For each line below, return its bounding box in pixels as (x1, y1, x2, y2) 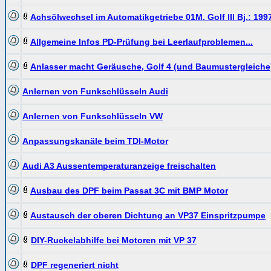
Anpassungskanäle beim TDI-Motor (22, 136, 168, 146)
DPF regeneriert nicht (31, 260, 119, 270)
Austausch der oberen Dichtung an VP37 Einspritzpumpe (30, 211, 266, 220)
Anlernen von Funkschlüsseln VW (22, 111, 163, 121)
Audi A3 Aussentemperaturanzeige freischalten (22, 161, 216, 171)
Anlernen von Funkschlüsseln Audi (22, 87, 168, 96)
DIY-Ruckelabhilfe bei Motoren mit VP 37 (31, 235, 197, 245)
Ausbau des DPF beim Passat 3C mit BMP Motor (30, 186, 228, 195)
